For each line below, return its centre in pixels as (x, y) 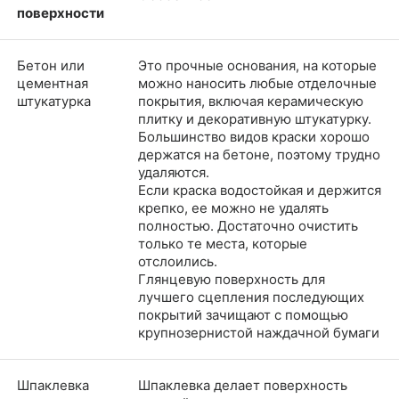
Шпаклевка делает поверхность (243, 385)
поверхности (61, 12)
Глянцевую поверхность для (232, 279)
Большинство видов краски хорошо (254, 136)
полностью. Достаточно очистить (248, 225)
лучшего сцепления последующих (251, 297)
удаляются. (174, 172)
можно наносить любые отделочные (257, 83)
